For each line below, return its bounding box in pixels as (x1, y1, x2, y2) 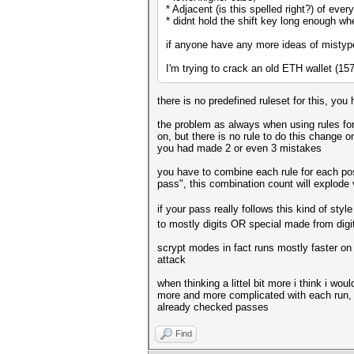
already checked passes (157, 301, 269, 313)
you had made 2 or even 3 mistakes (157, 142, 322, 154)
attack (157, 254, 186, 265)
